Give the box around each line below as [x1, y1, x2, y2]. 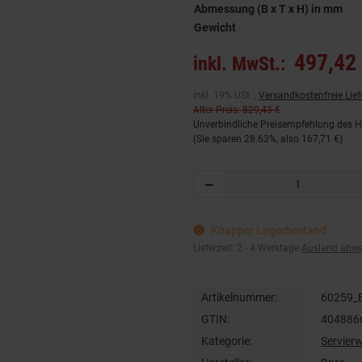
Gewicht [194, 21, 236, 35]
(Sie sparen [193, 133, 244, 145]
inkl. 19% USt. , [193, 90, 259, 102]
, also [276, 133, 301, 145]
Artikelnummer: [201, 290, 277, 304]
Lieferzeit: [193, 242, 237, 255]
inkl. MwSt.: [193, 53, 286, 76]
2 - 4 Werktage [237, 242, 301, 255]
